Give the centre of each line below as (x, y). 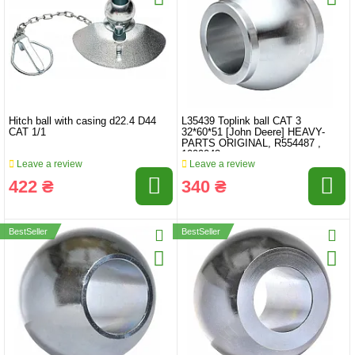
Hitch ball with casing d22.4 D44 (82, 121)
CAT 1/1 (27, 132)
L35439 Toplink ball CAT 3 (241, 121)
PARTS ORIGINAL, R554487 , (251, 143)
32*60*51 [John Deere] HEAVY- (253, 132)
